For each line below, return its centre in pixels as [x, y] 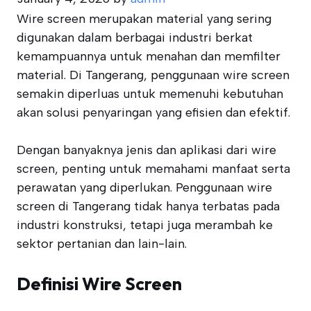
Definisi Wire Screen [99, 284]
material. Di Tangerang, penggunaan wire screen [153, 75]
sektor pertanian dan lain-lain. [102, 244]
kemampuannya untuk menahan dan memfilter [149, 56]
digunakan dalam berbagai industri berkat [135, 37]
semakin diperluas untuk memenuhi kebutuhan [150, 94]
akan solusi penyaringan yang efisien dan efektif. [153, 112]
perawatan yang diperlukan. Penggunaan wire [144, 187]
